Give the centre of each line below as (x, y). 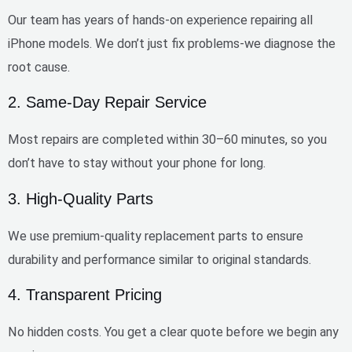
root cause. (39, 67)
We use (30, 236)
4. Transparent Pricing (85, 294)
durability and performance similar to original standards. (159, 259)
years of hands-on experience (166, 20)
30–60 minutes (244, 140)
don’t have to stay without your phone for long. (137, 163)
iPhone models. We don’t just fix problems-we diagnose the (172, 43)
